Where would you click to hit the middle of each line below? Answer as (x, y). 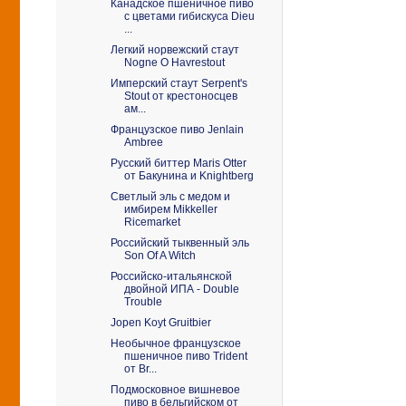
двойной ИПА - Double (181, 289)
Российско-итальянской (171, 276)
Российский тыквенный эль (179, 243)
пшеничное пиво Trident (185, 356)
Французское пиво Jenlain (177, 130)
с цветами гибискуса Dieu (189, 16)
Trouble (143, 302)
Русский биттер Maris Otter (178, 163)
